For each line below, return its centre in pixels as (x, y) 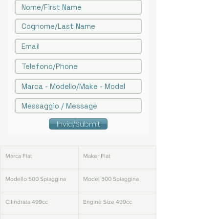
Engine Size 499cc (108, 202)
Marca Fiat (19, 156)
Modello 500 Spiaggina (36, 179)
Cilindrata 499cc (27, 202)
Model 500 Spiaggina (111, 179)
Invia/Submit (78, 124)
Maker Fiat (97, 156)
